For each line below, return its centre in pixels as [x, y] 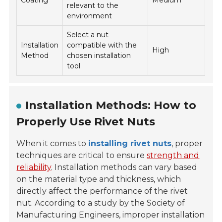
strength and [173, 156]
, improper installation [162, 215]
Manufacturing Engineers [68, 215]
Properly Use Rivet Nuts [86, 122]
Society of [166, 203]
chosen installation [99, 56]
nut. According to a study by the [82, 203]
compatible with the [102, 45]
